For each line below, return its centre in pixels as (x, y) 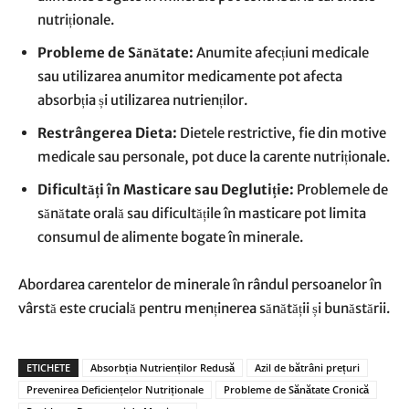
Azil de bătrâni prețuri (307, 367)
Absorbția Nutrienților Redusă (163, 367)
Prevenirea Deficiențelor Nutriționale (115, 389)
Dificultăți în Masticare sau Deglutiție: (166, 189)
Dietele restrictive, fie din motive (282, 133)
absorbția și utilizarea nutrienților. (142, 100)
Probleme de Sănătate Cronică (296, 389)
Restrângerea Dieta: (107, 133)
